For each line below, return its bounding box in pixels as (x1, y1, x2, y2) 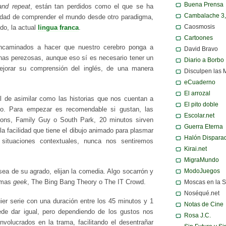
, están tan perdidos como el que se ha (30, 3, 154, 11)
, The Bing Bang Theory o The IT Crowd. (27, 178, 146, 186)
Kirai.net (184, 145, 207, 152)
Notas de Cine (184, 201, 223, 207)
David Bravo (184, 45, 218, 52)
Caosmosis (184, 23, 215, 30)
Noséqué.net (184, 190, 219, 196)
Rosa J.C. (184, 212, 211, 218)
